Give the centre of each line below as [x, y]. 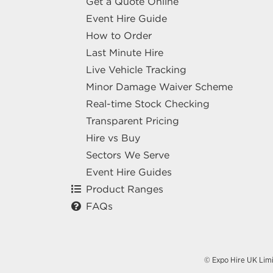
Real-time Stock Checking [148, 104]
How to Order [119, 36]
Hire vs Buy [113, 138]
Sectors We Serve [128, 155]
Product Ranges [125, 189]
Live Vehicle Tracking [136, 70]
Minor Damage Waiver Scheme [159, 87]
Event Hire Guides [129, 172]
